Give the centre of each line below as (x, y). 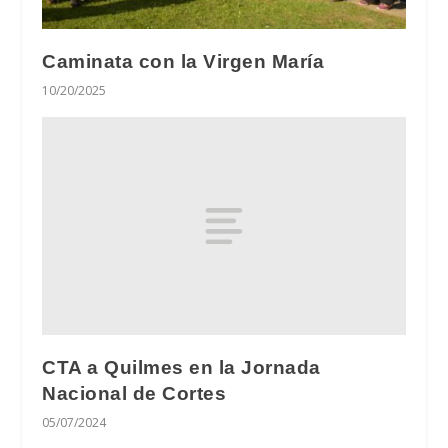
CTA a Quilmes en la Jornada (181, 368)
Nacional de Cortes (134, 394)
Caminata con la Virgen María (183, 62)
